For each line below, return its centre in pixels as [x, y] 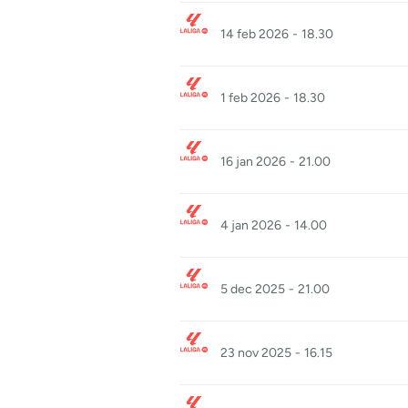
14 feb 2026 [255, 34]
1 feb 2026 [250, 98]
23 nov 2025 [256, 353]
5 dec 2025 [253, 289]
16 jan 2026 [253, 162]
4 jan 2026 [251, 225]
